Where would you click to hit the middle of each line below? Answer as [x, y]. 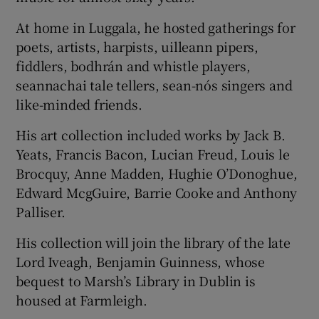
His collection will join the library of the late [153, 242]
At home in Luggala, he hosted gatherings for [156, 27]
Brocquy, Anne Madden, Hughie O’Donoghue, [157, 173]
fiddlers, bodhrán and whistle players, [133, 65]
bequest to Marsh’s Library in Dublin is [136, 280]
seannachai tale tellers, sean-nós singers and [154, 84]
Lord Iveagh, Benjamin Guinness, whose [141, 261]
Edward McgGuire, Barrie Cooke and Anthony [157, 192]
